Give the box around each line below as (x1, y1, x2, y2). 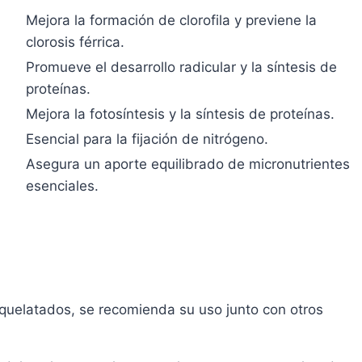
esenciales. (26, 178, 99, 195)
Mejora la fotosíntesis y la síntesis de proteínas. (26, 106, 335, 123)
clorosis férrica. (26, 34, 124, 51)
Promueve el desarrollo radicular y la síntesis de (26, 59, 337, 76)
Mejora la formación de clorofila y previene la (26, 12, 317, 29)
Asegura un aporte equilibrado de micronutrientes (26, 156, 350, 173)
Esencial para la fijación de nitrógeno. (26, 131, 268, 148)
